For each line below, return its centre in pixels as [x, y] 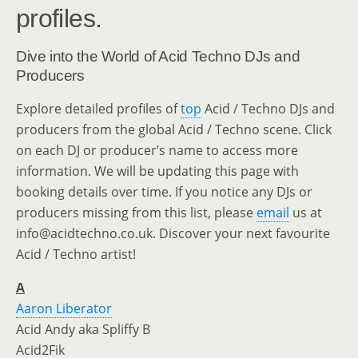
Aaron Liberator [64, 308]
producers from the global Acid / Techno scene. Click [174, 129]
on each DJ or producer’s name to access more [157, 150]
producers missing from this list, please [136, 213]
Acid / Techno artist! [76, 254]
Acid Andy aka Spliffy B [83, 329]
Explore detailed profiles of [98, 109]
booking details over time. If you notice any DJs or [164, 192]
